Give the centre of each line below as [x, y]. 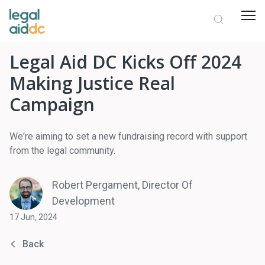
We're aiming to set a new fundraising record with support [128, 136]
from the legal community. [62, 151]
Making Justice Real [92, 83]
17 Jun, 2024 [33, 217]
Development [83, 201]
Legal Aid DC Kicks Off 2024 [125, 62]
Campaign [52, 104]
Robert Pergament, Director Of [122, 185]
